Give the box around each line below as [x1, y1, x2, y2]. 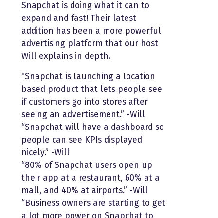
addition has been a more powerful [21, 25, 161, 36]
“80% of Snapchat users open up [21, 160, 152, 170]
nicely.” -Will [21, 147, 70, 158]
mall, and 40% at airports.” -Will [21, 185, 148, 196]
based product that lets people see [21, 84, 162, 94]
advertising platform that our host [21, 38, 158, 49]
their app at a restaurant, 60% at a [21, 172, 160, 183]
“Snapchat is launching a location [21, 71, 155, 82]
